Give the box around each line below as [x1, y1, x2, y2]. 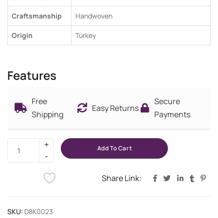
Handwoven [75, 11, 112, 21]
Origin [12, 31, 33, 40]
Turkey [75, 31, 96, 40]
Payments [154, 109, 190, 120]
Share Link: [102, 172, 142, 183]
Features [7, 67, 56, 84]
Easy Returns [92, 102, 139, 113]
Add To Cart [97, 144, 132, 153]
